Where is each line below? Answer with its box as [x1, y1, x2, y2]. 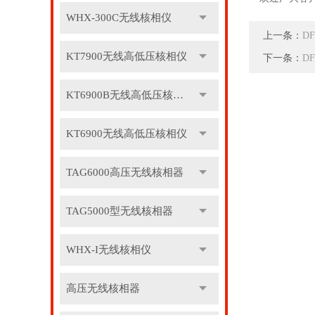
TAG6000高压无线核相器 [65, 167, 184, 178]
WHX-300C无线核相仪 [65, 12, 172, 23]
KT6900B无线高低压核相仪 [172, 89, 184, 101]
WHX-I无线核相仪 [65, 244, 151, 255]
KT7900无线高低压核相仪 [65, 51, 187, 62]
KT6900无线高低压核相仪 [65, 128, 187, 139]
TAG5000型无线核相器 [65, 205, 173, 217]
